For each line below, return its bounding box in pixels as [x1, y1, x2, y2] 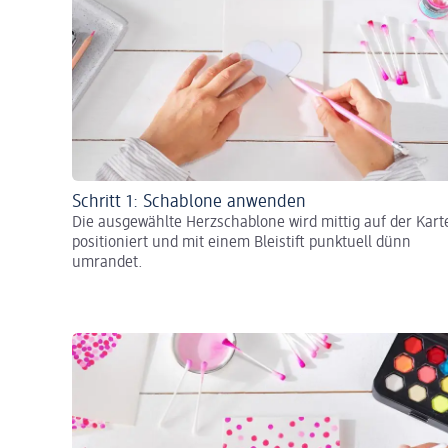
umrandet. [72, 254, 143, 271]
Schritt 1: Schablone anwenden [72, 192, 306, 211]
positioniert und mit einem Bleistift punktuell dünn [72, 234, 411, 251]
